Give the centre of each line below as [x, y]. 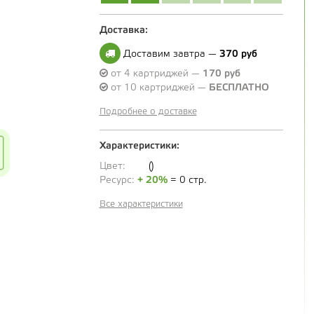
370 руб [238, 55]
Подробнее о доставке [148, 112]
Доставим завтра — [170, 55]
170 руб [221, 74]
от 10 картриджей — [158, 88]
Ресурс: [118, 181]
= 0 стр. [187, 181]
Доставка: [123, 31]
